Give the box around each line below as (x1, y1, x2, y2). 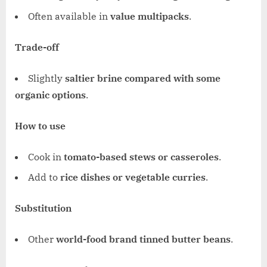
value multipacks (110, 10, 189, 22)
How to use (15, 119, 66, 132)
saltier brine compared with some (65, 72, 221, 84)
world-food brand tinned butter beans (56, 233, 231, 246)
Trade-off (15, 41, 59, 53)
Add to (28, 171, 60, 184)
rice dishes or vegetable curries (60, 171, 206, 184)
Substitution (15, 202, 72, 215)
